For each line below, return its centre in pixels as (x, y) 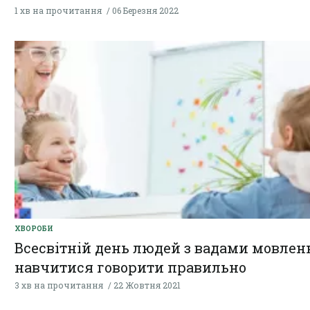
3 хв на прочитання (59, 285)
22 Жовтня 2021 (147, 285)
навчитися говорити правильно (130, 267)
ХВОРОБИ (34, 229)
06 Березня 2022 (145, 11)
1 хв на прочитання (58, 11)
